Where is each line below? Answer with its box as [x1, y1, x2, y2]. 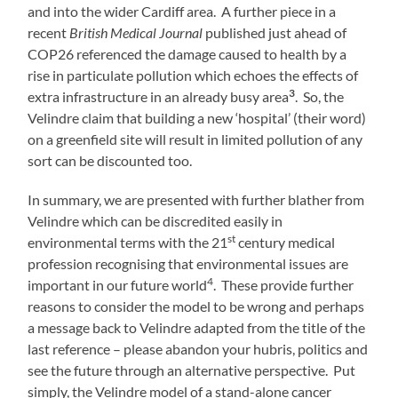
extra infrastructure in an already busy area [28, 88, 290, 106]
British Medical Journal [69, 24, 203, 42]
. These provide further [213, 276, 354, 294]
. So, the [295, 88, 345, 106]
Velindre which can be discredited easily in [28, 212, 283, 230]
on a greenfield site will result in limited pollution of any [28, 131, 363, 148]
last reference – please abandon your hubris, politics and [28, 340, 369, 358]
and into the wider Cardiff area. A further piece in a [28, 3, 337, 20]
